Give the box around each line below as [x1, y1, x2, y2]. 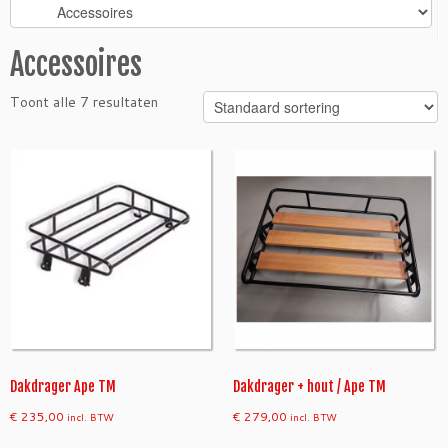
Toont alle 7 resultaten [10, 92, 158, 112]
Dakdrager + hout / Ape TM [232, 378, 386, 396]
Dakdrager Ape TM [10, 378, 116, 396]
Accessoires [10, 45, 142, 84]
